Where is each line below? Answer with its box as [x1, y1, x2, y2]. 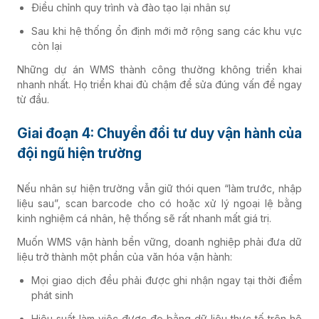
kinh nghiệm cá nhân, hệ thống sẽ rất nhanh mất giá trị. [17, 212, 271, 225]
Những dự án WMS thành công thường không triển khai [17, 63, 302, 76]
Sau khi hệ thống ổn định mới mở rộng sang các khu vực [31, 25, 302, 38]
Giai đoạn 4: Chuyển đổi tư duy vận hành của [17, 125, 302, 142]
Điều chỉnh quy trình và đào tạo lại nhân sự [31, 1, 231, 14]
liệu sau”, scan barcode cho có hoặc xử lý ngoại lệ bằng [17, 197, 302, 210]
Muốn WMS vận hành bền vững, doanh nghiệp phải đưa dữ [17, 236, 302, 249]
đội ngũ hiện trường [17, 145, 142, 162]
